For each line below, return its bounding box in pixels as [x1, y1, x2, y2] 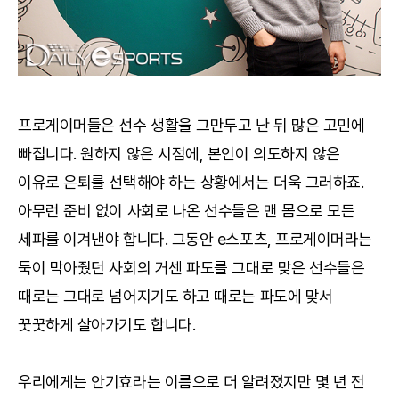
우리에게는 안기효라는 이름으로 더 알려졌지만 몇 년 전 [18, 372, 365, 391]
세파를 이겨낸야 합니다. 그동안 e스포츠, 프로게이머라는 [18, 230, 373, 248]
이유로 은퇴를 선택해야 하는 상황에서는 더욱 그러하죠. [18, 173, 364, 191]
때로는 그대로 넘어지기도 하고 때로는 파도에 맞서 [18, 287, 333, 305]
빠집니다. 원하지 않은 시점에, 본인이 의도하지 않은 [18, 144, 340, 163]
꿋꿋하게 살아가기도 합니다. [18, 315, 196, 334]
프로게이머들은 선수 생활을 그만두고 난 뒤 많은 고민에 [18, 116, 365, 134]
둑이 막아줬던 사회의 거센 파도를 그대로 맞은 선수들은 [18, 258, 365, 277]
